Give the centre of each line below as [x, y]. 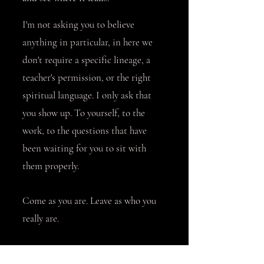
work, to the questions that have [85, 131]
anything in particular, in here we [88, 42]
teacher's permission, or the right [87, 77]
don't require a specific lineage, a [86, 60]
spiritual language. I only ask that [87, 95]
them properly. [52, 166]
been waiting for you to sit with [84, 148]
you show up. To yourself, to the [84, 113]
